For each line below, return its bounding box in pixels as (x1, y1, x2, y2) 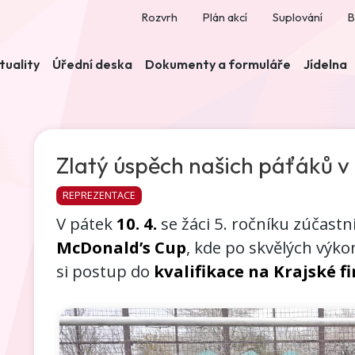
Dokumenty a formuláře (145, 56, 291, 72)
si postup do (55, 260, 154, 283)
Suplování (273, 10, 323, 25)
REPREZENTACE (62, 188, 136, 203)
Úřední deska (52, 56, 132, 72)
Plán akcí (203, 10, 247, 25)
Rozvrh (142, 10, 177, 25)
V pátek (55, 212, 116, 235)
